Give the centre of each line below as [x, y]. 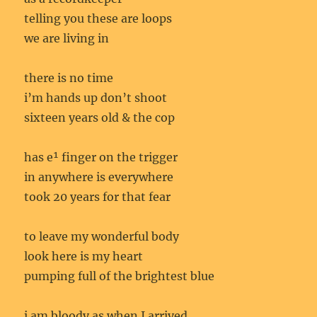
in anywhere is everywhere [99, 177]
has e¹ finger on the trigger [101, 157]
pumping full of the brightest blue [120, 276]
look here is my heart [84, 256]
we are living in [67, 38]
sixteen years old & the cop [100, 117]
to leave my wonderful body [102, 236]
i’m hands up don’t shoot [96, 97]
